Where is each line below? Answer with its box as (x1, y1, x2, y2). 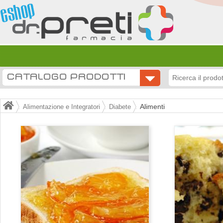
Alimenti (140, 103, 165, 111)
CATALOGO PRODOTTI (7, 73, 126, 82)
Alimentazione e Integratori (23, 104, 100, 111)
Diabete (109, 104, 131, 111)
